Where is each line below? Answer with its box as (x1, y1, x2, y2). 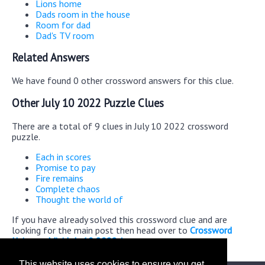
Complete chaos (35, 182, 100, 195)
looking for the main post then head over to (12, 224, 190, 236)
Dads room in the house (35, 8, 130, 20)
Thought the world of (35, 193, 123, 205)
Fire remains (35, 172, 83, 184)
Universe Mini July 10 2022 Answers (12, 234, 152, 247)
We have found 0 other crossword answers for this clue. (12, 75, 234, 87)
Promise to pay (35, 161, 95, 173)
